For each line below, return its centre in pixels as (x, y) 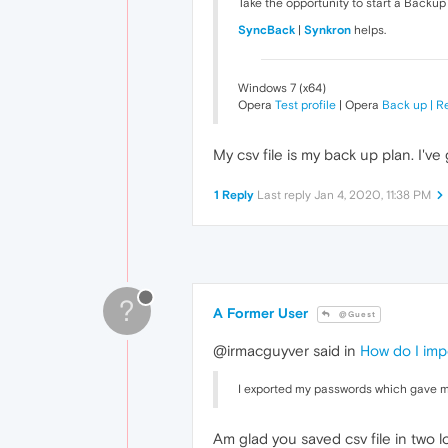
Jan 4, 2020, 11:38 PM (372, 195)
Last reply (285, 195)
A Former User (260, 313)
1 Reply (234, 195)
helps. (368, 30)
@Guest (356, 315)
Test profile (305, 105)
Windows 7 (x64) (282, 88)
